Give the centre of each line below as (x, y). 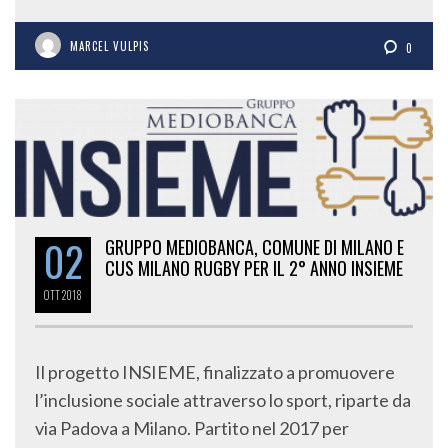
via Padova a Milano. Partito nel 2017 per (192, 428)
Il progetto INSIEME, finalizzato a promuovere (215, 372)
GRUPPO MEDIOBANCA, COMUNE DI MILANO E (254, 247)
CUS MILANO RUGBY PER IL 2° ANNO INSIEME (256, 268)
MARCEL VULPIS (109, 45)
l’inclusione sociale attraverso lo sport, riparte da (223, 400)
